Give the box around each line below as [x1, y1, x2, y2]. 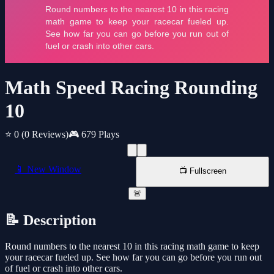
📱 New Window [15, 164, 81, 175]
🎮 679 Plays [68, 129, 119, 140]
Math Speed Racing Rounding [5, 76, 257, 99]
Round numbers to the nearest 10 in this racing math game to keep [5, 241, 259, 252]
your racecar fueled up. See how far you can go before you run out [5, 252, 262, 263]
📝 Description [5, 212, 96, 229]
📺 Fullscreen [179, 166, 226, 176]
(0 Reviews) [21, 129, 68, 140]
